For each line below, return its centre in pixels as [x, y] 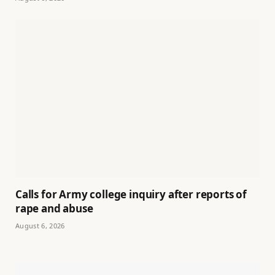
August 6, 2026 [40, 226]
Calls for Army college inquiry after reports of [131, 195]
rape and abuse [54, 209]
